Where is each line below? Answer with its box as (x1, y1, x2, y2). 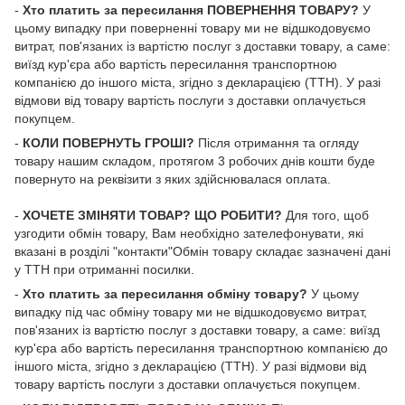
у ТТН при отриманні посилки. (14, 262, 194, 278)
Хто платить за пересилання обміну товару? (23, 287, 307, 302)
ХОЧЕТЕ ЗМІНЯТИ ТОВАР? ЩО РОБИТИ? (23, 208, 282, 223)
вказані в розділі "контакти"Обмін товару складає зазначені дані (14, 244, 391, 259)
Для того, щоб (282, 208, 369, 223)
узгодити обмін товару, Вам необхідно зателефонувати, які (14, 226, 363, 241)
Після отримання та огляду (194, 136, 359, 151)
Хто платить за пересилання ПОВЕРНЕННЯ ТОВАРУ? (23, 3, 359, 18)
